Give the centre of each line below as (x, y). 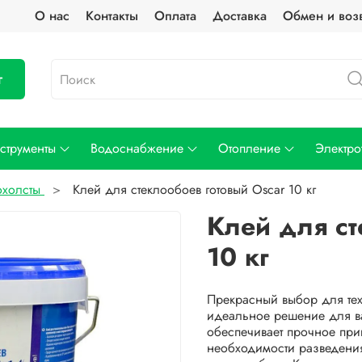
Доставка (240, 16)
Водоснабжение (137, 149)
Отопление (249, 149)
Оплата (176, 16)
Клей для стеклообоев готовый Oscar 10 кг (194, 190)
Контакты (112, 16)
